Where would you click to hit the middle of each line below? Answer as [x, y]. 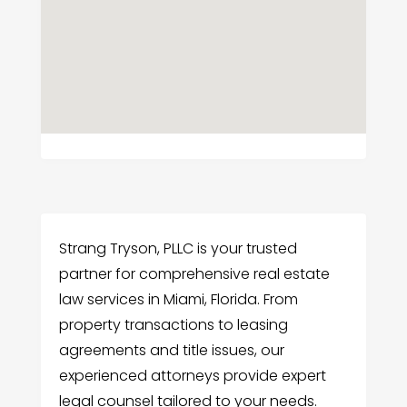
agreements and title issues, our [171, 351]
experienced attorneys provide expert [192, 376]
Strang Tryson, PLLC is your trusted [178, 249]
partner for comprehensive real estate [194, 274]
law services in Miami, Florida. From [178, 300]
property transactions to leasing [173, 325]
